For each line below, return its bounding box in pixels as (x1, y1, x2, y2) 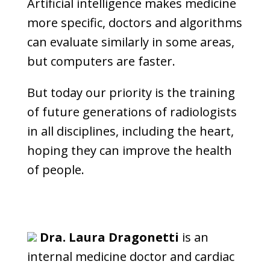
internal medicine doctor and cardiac (27, 248, 234, 265)
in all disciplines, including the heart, (27, 123, 234, 139)
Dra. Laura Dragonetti (39, 229, 179, 245)
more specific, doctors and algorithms (27, 14, 242, 31)
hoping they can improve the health (27, 142, 232, 159)
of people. (27, 162, 84, 178)
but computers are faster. (27, 53, 175, 69)
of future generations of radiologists (27, 104, 237, 120)
